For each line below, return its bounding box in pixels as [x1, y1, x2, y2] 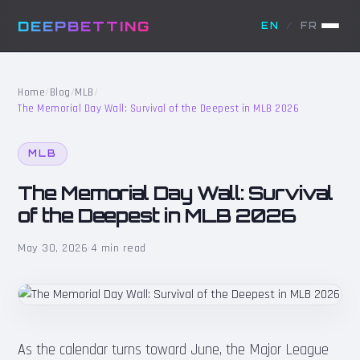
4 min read [90, 240, 146, 256]
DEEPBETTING [18, 17, 151, 35]
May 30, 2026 [18, 240, 88, 256]
